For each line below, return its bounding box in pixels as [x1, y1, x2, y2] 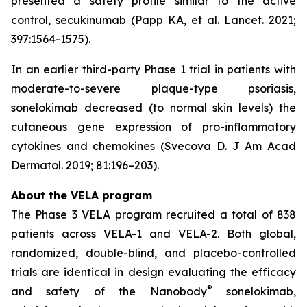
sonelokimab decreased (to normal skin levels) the [11, 101, 296, 114]
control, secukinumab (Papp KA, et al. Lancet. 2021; [11, 13, 296, 27]
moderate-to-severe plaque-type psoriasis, [11, 82, 296, 95]
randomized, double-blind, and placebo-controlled [11, 246, 296, 260]
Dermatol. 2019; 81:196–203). [11, 158, 159, 172]
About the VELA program [11, 188, 152, 202]
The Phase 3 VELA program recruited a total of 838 [11, 208, 296, 221]
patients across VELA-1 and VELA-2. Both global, [11, 227, 296, 241]
